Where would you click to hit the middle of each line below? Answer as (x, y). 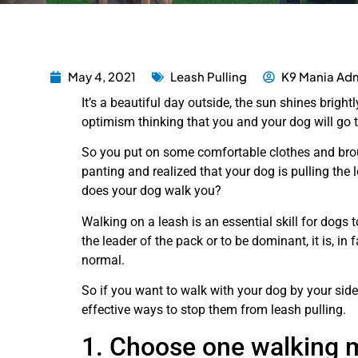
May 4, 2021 (102, 76)
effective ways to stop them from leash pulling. (214, 310)
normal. (103, 260)
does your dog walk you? (151, 191)
